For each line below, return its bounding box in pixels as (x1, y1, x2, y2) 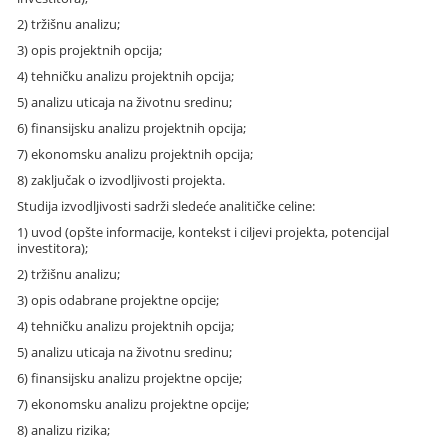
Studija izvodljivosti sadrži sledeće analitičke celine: (17, 196, 316, 215)
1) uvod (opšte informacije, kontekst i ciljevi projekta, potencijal (17, 222, 390, 241)
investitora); (17, 238, 89, 257)
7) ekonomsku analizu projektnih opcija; (17, 144, 254, 163)
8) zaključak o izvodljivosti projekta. (17, 170, 226, 189)
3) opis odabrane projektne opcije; (17, 290, 220, 309)
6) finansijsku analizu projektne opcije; (17, 368, 243, 387)
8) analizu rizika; (17, 420, 111, 439)
